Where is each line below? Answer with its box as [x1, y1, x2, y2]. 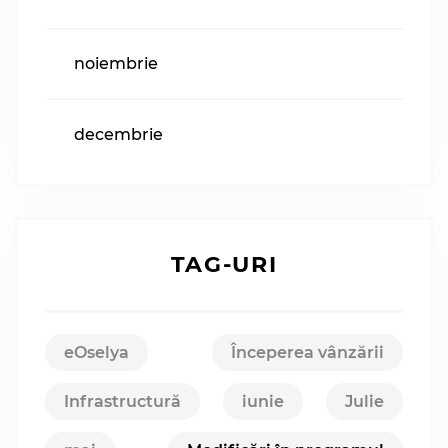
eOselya [64, 342, 129, 362]
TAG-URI [170, 251, 278, 279]
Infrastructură [64, 391, 181, 411]
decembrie [74, 124, 163, 144]
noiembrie [74, 54, 158, 74]
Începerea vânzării [231, 342, 384, 362]
